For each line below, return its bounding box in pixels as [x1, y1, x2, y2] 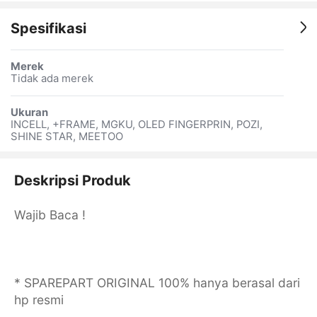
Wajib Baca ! [13, 207, 86, 222]
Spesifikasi [10, 19, 86, 37]
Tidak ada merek [10, 72, 93, 86]
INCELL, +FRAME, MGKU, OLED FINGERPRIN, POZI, [10, 118, 263, 132]
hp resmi [13, 292, 64, 307]
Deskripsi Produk [13, 171, 131, 189]
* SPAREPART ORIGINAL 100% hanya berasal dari [13, 275, 300, 290]
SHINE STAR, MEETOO [10, 130, 123, 144]
